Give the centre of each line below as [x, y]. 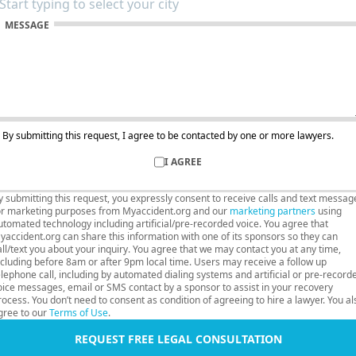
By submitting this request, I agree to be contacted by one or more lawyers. [168, 135]
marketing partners [273, 211]
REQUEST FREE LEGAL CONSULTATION [178, 339]
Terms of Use [79, 312]
